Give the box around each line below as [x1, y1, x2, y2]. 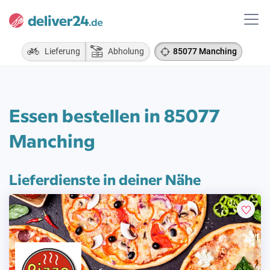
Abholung [102, 46, 144, 56]
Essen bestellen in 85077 [9, 102, 220, 127]
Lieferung [39, 46, 80, 56]
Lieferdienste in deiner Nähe [9, 169, 201, 189]
